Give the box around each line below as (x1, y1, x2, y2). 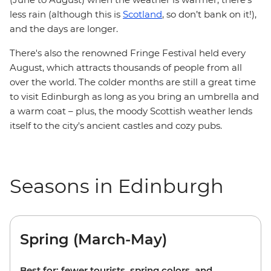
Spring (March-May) (20, 230, 167, 248)
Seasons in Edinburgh (10, 174, 224, 198)
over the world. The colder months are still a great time (10, 76, 256, 88)
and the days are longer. (10, 23, 118, 34)
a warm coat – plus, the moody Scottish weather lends (10, 105, 252, 117)
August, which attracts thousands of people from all (10, 62, 242, 73)
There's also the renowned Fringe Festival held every (10, 47, 246, 59)
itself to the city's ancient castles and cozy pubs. (10, 120, 222, 131)
